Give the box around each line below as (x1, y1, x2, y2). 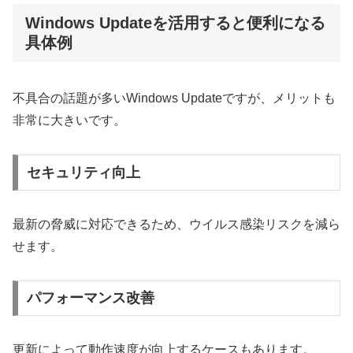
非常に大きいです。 (13, 113, 126, 128)
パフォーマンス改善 (26, 290, 154, 307)
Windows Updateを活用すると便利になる (25, 13, 325, 32)
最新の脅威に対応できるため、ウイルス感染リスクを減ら (13, 217, 340, 231)
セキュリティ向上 (26, 164, 140, 180)
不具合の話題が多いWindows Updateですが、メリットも (13, 91, 336, 106)
